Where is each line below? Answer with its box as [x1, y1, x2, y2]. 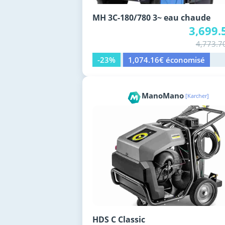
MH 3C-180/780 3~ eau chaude [92, 12, 210, 24]
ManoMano [141, 90, 184, 100]
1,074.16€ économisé [128, 55, 205, 65]
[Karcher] [185, 91, 209, 99]
